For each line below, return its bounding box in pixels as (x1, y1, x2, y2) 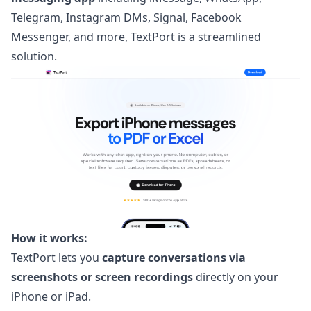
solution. (11, 49, 57, 65)
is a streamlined (175, 29, 261, 45)
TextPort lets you (11, 250, 102, 266)
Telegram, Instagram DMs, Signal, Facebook (11, 10, 242, 26)
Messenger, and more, (11, 29, 131, 45)
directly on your (193, 269, 278, 285)
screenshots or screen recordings (11, 269, 193, 285)
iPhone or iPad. (11, 289, 91, 305)
